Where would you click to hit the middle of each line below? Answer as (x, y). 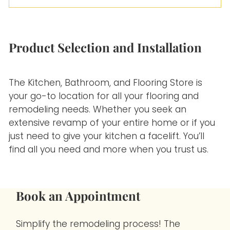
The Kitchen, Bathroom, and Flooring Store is (106, 83)
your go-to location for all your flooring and (104, 96)
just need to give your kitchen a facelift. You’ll (107, 136)
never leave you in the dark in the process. (102, 33)
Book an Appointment (78, 195)
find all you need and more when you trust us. (109, 150)
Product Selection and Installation (106, 47)
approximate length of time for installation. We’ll (115, 19)
